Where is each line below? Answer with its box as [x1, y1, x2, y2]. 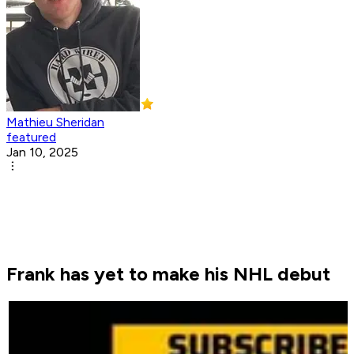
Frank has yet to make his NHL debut [6, 262, 330, 286]
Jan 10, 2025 [6, 145, 78, 160]
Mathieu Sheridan [6, 115, 104, 130]
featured [6, 130, 56, 145]
